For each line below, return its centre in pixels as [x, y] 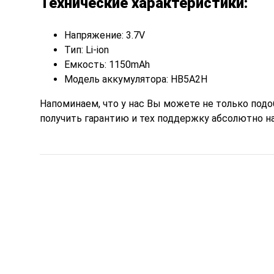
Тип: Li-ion [86, 50]
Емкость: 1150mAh [107, 64]
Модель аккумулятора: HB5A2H [135, 79]
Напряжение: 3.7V [104, 35]
